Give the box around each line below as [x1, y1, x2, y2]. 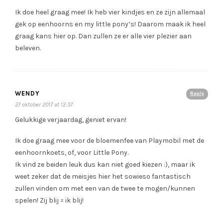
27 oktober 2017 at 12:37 [15, 101, 73, 109]
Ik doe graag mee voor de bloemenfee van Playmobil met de [15, 136, 204, 145]
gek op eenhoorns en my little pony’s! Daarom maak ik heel [15, 20, 206, 29]
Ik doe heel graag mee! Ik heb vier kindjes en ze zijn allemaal [15, 8, 205, 17]
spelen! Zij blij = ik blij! [15, 196, 84, 205]
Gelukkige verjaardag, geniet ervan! [15, 115, 126, 124]
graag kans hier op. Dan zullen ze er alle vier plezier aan [15, 32, 192, 41]
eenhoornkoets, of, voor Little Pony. [15, 148, 128, 157]
